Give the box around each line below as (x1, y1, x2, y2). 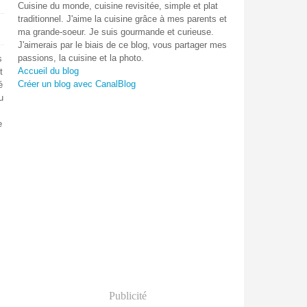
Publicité (108, 290, 147, 302)
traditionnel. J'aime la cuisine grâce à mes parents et (18, 14, 227, 24)
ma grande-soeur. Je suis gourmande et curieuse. (18, 27, 214, 37)
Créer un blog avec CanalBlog (18, 79, 136, 89)
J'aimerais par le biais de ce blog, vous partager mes (18, 40, 227, 50)
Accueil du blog (18, 66, 79, 76)
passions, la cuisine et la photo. (18, 53, 144, 63)
